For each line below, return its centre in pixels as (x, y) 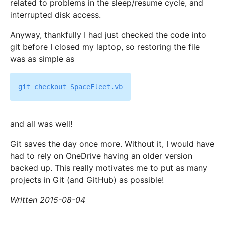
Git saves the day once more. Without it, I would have (113, 144)
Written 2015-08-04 (48, 200)
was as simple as (42, 59)
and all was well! (41, 124)
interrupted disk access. (56, 15)
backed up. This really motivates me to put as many (109, 168)
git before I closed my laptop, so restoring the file (105, 47)
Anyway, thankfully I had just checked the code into (108, 35)
